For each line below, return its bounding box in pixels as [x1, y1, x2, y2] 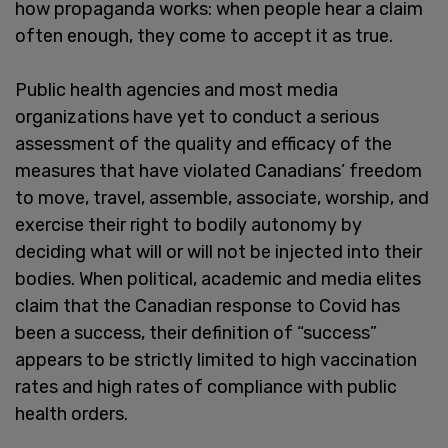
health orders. [15, 402, 128, 425]
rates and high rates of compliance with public [15, 375, 397, 398]
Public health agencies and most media [15, 78, 338, 101]
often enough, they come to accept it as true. [15, 24, 393, 47]
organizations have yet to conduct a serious [15, 105, 379, 128]
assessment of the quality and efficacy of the [15, 132, 392, 155]
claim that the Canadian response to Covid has [15, 294, 400, 317]
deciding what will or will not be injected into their [15, 240, 422, 263]
